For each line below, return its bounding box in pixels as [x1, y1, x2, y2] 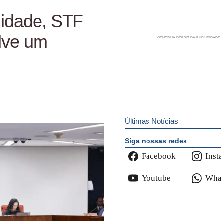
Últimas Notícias [124, 117, 178, 125]
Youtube [141, 173, 171, 183]
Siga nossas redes [124, 136, 187, 145]
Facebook [141, 151, 176, 161]
